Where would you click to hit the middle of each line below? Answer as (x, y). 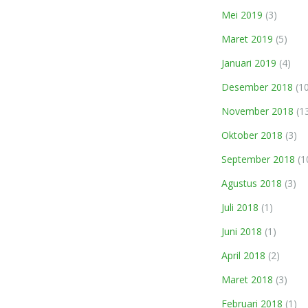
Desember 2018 (257, 87)
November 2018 (257, 111)
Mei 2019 (242, 15)
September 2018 (258, 159)
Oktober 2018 (252, 135)
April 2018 (243, 255)
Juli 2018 (240, 207)
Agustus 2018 (252, 183)
